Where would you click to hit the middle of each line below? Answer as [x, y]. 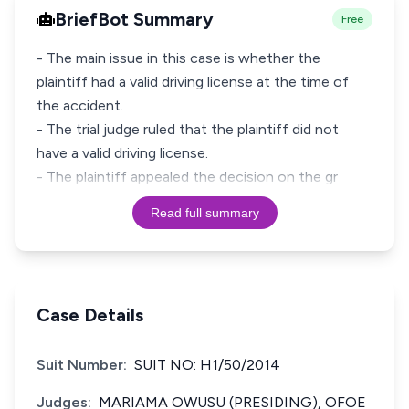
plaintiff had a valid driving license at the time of [193, 82]
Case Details [90, 315]
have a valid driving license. [122, 153]
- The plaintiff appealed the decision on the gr [187, 177]
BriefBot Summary [134, 19]
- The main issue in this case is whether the [178, 58]
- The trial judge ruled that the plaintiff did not [188, 129]
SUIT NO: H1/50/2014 [207, 365]
